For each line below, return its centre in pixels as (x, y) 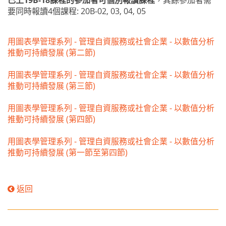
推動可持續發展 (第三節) (51, 86)
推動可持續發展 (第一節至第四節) (68, 153)
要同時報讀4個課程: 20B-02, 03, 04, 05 (77, 11)
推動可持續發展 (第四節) (51, 119)
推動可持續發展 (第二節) (51, 53)
